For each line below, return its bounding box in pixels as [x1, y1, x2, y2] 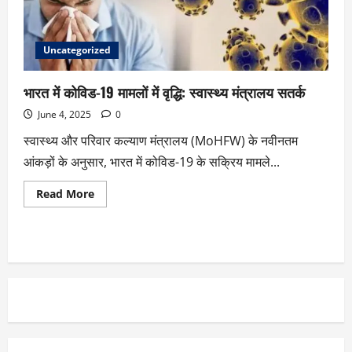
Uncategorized [43, 42, 111, 57]
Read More [36, 185, 94, 201]
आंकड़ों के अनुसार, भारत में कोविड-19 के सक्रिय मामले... [24, 152, 280, 170]
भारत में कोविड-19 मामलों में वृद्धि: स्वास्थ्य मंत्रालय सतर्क [24, 81, 305, 102]
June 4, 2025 [35, 107, 93, 121]
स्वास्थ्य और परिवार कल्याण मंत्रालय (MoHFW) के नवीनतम [24, 131, 298, 149]
